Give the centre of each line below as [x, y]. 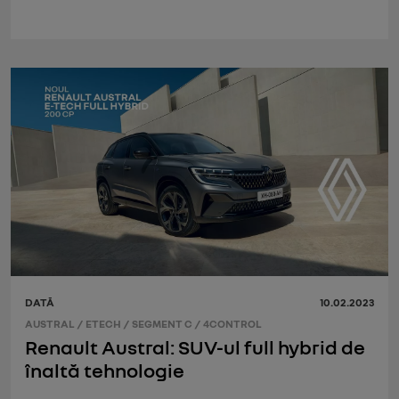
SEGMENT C [162, 324]
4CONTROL [232, 324]
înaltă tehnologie [105, 370]
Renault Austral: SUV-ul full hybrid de [195, 346]
